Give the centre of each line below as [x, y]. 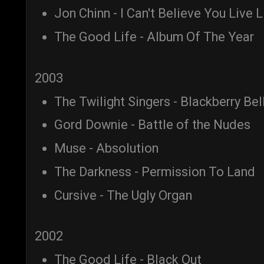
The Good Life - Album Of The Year [154, 37]
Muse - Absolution [106, 148]
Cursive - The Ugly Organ [123, 195]
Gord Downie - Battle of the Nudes [152, 125]
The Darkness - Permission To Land [155, 171]
